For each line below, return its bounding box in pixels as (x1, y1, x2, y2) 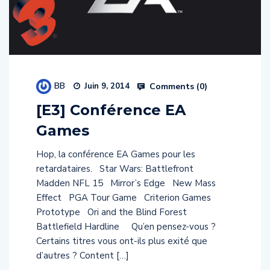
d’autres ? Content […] (36, 250, 129, 262)
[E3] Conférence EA (36, 101, 186, 119)
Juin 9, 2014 (82, 81, 130, 92)
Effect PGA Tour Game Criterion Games (36, 192, 211, 204)
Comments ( (147, 80, 199, 92)
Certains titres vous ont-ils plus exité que (36, 235, 207, 248)
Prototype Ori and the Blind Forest (36, 206, 192, 219)
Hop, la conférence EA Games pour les (36, 148, 195, 161)
